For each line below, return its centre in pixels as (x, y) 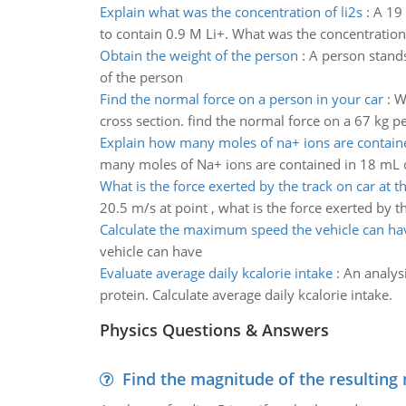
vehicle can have (150, 251)
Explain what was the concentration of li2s (231, 12)
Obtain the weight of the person (198, 55)
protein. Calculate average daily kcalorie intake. (246, 295)
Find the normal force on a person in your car (241, 99)
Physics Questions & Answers (214, 330)
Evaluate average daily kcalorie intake (216, 273)
